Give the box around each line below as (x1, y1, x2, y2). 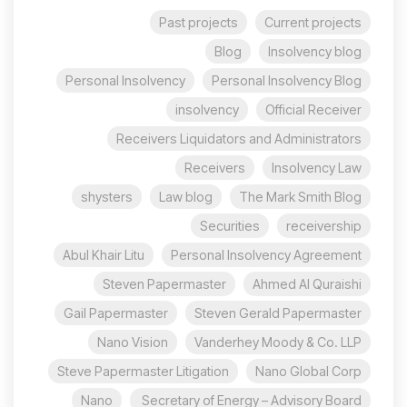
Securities (200, 217, 260, 233)
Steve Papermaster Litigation (57, 362, 229, 379)
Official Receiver (265, 101, 362, 117)
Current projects (264, 14, 362, 30)
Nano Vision (97, 333, 168, 350)
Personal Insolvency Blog (212, 72, 362, 88)
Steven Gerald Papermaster (194, 304, 362, 321)
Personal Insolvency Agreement (171, 246, 362, 263)
